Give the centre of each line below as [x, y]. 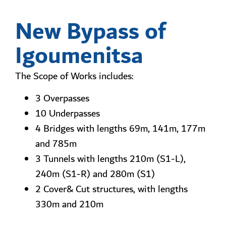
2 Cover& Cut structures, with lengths [111, 189]
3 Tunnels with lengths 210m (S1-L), [110, 159]
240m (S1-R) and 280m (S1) [95, 174]
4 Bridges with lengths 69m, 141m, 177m [120, 129]
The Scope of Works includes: [74, 76]
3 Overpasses [62, 99]
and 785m [56, 144]
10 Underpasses [68, 114]
